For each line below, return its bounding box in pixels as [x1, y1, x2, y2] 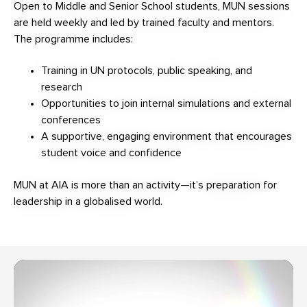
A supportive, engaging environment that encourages [41, 131, 292, 143]
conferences [41, 114, 101, 126]
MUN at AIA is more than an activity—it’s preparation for [14, 179, 277, 191]
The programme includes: [14, 33, 133, 45]
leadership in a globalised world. [14, 195, 162, 207]
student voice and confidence [41, 147, 182, 159]
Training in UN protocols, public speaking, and [41, 65, 252, 77]
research [41, 82, 82, 93]
